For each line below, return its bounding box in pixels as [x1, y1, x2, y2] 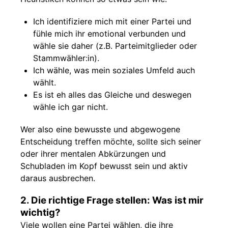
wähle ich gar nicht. [33, 102, 108, 112]
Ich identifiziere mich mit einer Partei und [33, 16, 191, 26]
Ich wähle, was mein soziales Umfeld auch [33, 65, 195, 75]
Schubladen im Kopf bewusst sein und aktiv [20, 161, 188, 171]
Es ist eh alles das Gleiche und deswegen [33, 90, 191, 100]
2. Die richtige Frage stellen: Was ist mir [20, 194, 204, 206]
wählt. [33, 77, 56, 88]
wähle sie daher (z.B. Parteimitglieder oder [33, 41, 197, 51]
